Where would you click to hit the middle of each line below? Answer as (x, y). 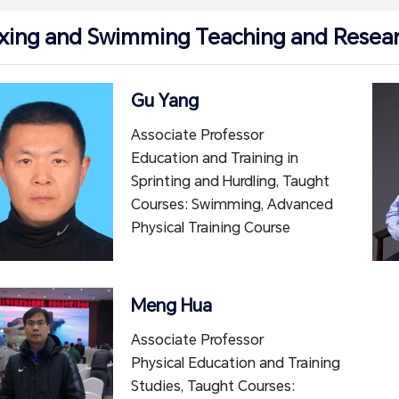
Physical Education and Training (236, 363)
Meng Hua (171, 305)
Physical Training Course (211, 228)
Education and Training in (215, 158)
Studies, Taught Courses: (213, 386)
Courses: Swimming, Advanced (232, 204)
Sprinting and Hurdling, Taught (230, 181)
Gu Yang (165, 101)
